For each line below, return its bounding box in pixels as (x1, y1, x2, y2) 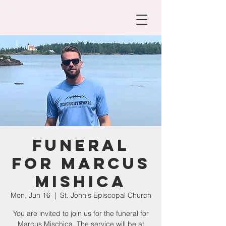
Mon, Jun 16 (10, 191, 50, 200)
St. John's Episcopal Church (60, 191, 151, 200)
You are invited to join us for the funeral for (13, 209, 149, 218)
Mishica (35, 172, 127, 192)
